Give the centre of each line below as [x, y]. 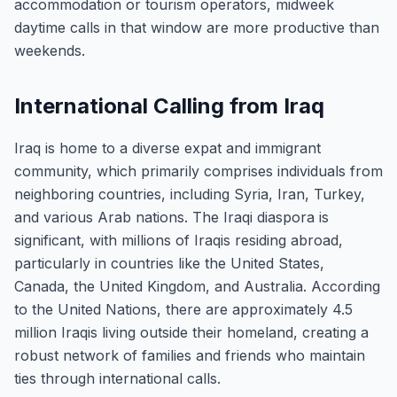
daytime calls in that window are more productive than [197, 27]
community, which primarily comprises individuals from [198, 171]
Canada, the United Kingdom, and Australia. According [197, 286]
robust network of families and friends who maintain [190, 355]
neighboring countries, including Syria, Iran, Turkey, [190, 194]
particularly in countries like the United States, [169, 263]
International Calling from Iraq [169, 106]
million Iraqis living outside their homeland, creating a [191, 332]
